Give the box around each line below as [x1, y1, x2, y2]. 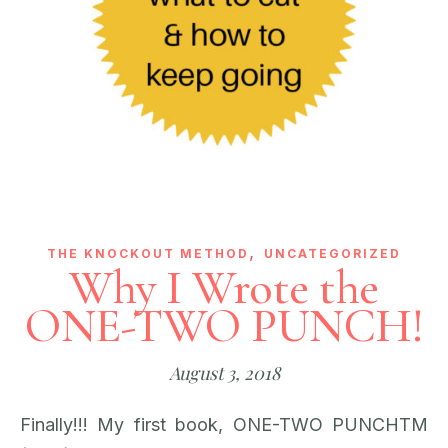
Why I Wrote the [69, 259, 379, 317]
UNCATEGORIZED [264, 246, 401, 261]
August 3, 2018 [168, 361, 280, 385]
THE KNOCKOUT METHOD [47, 246, 249, 261]
